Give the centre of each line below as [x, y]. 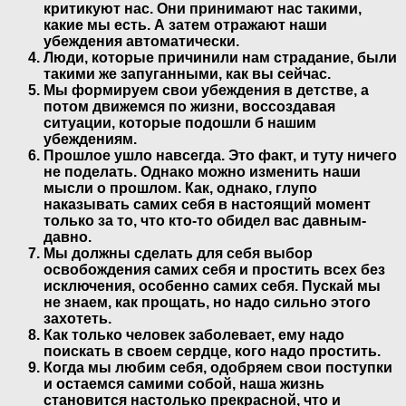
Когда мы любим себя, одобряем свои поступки [218, 367]
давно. [68, 237]
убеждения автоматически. [141, 41]
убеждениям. [90, 139]
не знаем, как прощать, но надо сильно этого [207, 302]
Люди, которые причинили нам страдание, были [220, 57]
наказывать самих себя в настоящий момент [207, 204]
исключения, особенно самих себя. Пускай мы [212, 285]
